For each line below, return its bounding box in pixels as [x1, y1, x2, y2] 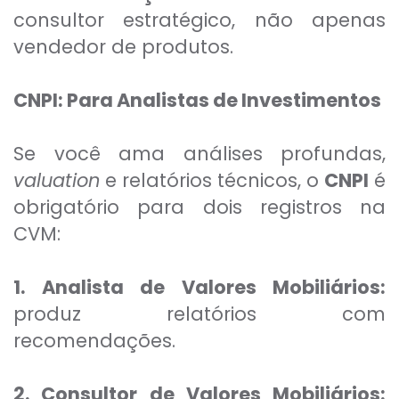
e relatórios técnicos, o [100, 167, 324, 194]
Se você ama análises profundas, [13, 141, 386, 167]
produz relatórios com [13, 301, 386, 328]
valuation [13, 167, 100, 194]
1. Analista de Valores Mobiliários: [13, 274, 386, 301]
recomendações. [13, 328, 175, 354]
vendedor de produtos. [13, 34, 233, 61]
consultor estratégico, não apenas [13, 7, 386, 34]
